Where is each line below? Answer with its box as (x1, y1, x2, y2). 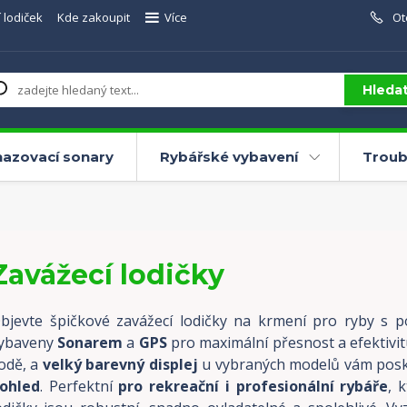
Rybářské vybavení (159, 148, 298, 165)
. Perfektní (39, 376, 119, 396)
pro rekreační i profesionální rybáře (118, 376, 389, 396)
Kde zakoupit (57, 9, 130, 25)
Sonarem (57, 333, 124, 352)
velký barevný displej (42, 354, 198, 374)
